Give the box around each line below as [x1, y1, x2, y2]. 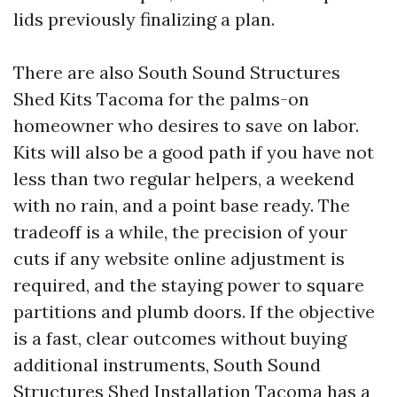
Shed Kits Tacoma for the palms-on [13, 88, 309, 110]
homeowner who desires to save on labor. [13, 114, 359, 136]
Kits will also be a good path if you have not [13, 141, 374, 163]
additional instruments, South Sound [13, 354, 321, 376]
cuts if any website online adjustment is [13, 247, 345, 269]
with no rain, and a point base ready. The [13, 194, 350, 216]
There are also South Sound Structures [13, 61, 340, 83]
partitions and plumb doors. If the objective [13, 300, 375, 323]
